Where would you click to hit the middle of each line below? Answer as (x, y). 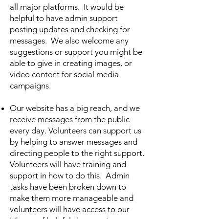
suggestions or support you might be (76, 52)
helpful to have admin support (64, 18)
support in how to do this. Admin (70, 175)
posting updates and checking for (70, 29)
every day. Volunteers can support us (76, 131)
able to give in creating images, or (71, 63)
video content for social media (64, 74)
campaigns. (32, 86)
